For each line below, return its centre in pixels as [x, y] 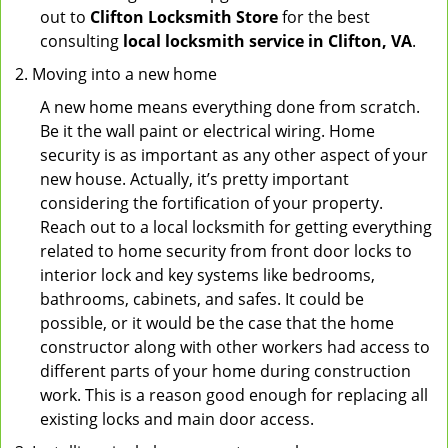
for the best [324, 17]
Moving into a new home [124, 74]
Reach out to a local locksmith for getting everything [236, 227]
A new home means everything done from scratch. [230, 107]
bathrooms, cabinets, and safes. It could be [202, 299]
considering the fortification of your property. [211, 203]
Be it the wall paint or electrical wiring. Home [207, 131]
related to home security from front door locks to [226, 251]
